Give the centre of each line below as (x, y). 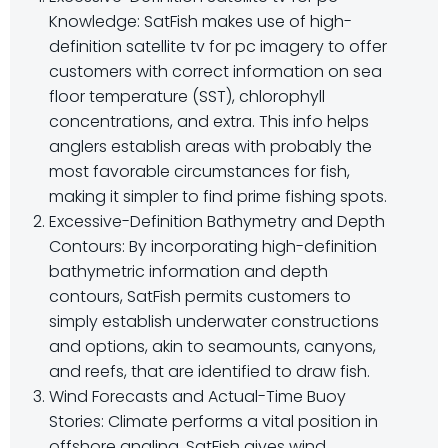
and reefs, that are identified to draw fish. (209, 371)
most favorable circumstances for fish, (199, 171)
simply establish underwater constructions (214, 321)
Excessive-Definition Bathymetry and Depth (217, 221)
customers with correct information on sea (215, 71)
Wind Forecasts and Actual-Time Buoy (197, 396)
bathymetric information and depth (188, 271)
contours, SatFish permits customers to (200, 296)
